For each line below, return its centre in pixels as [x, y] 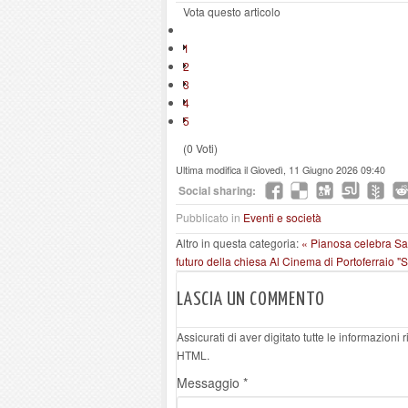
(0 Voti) [200, 148]
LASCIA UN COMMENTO [251, 300]
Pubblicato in [208, 217]
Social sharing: [217, 190]
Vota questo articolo [232, 11]
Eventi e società [282, 217]
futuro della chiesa [223, 261]
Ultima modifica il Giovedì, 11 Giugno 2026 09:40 [280, 170]
